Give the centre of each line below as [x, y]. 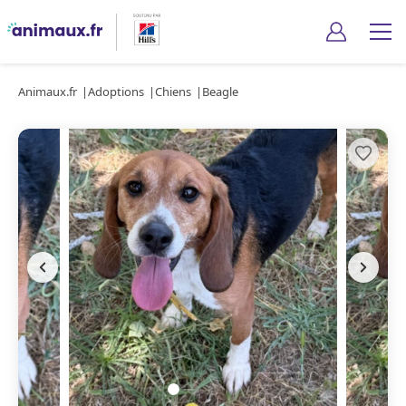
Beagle [220, 92]
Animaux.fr [48, 92]
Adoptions [116, 92]
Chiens [173, 92]
